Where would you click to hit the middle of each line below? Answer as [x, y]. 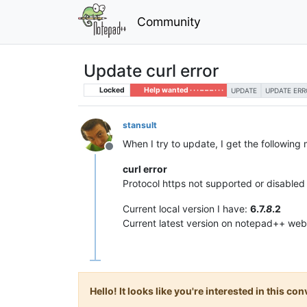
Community [169, 21]
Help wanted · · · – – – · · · [183, 90]
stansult [140, 125]
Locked [111, 90]
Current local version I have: [186, 208]
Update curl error [151, 70]
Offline [125, 153]
